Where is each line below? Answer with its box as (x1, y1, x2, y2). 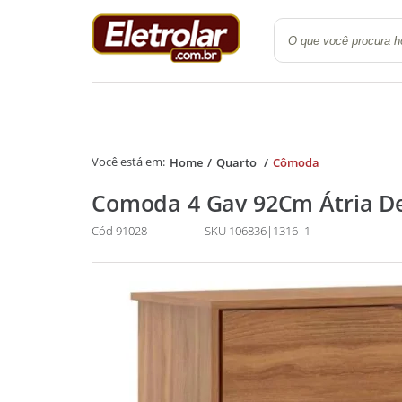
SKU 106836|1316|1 (205, 223, 311, 240)
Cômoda (272, 153, 319, 170)
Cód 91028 (92, 223, 148, 240)
